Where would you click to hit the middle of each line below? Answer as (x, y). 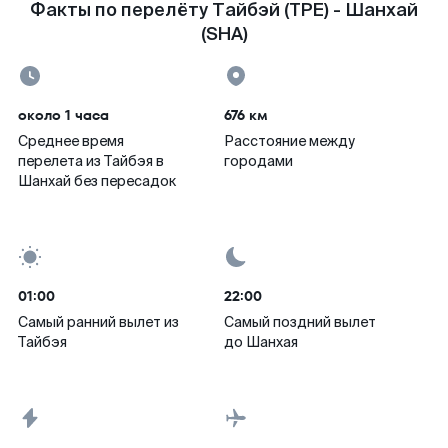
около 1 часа (63, 115)
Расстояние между (289, 141)
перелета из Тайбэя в (91, 161)
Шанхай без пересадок (97, 181)
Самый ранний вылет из (98, 322)
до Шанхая (261, 342)
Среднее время (71, 141)
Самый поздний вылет (300, 322)
